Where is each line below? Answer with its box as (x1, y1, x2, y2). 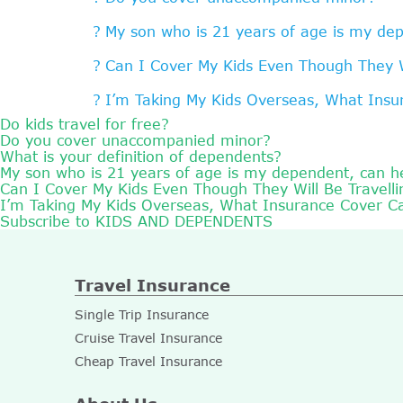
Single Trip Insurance (75, 307, 209, 322)
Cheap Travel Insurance (75, 354, 222, 369)
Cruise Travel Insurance (75, 330, 222, 345)
